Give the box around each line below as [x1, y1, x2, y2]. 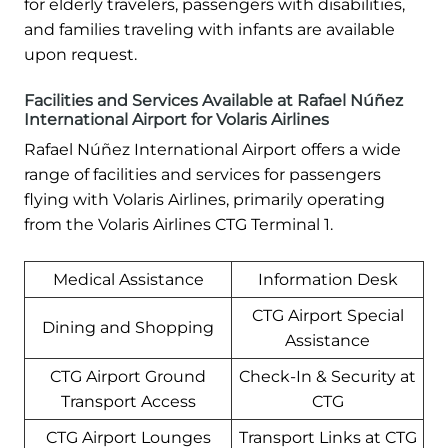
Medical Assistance [52, 269, 204, 289]
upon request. [24, 44, 137, 64]
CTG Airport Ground [50, 366, 206, 386]
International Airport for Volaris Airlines [24, 109, 329, 129]
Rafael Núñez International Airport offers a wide [24, 139, 401, 159]
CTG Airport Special [251, 305, 404, 325]
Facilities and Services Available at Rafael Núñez [24, 90, 403, 110]
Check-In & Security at [239, 366, 416, 386]
